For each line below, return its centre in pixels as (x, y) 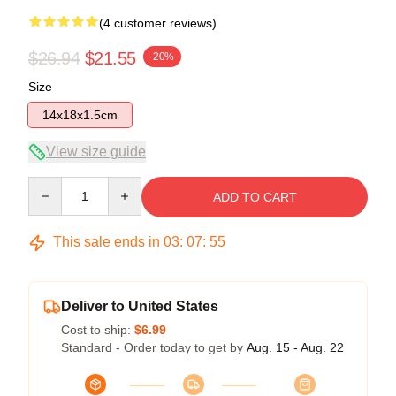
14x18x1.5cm (80, 115)
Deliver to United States (140, 307)
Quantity (51, 185)
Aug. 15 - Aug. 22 (295, 348)
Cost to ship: (98, 330)
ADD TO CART (255, 198)
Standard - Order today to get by (154, 348)
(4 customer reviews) (158, 23)
